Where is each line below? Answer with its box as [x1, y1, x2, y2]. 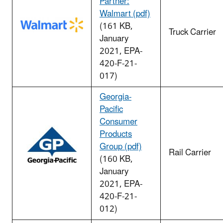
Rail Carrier [169, 144, 211, 162]
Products [100, 125, 132, 144]
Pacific [100, 101, 123, 119]
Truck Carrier [169, 23, 216, 42]
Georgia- [100, 88, 131, 107]
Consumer [100, 113, 137, 131]
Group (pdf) [100, 138, 142, 156]
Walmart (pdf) [100, 5, 150, 23]
